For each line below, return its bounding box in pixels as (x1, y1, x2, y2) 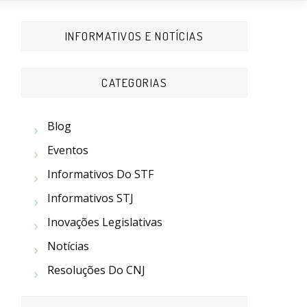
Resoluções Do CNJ (47, 262, 145, 278)
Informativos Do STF (47, 167, 153, 182)
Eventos (47, 143, 88, 158)
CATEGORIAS (101, 75, 167, 90)
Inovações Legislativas (47, 214, 162, 230)
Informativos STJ (47, 191, 134, 206)
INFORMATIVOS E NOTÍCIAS (64, 29, 204, 43)
